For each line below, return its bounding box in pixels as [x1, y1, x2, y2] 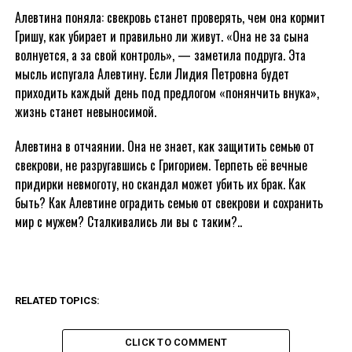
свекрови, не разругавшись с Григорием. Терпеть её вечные [14, 156, 307, 174]
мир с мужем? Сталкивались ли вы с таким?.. [14, 212, 242, 231]
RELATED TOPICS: [14, 295, 100, 306]
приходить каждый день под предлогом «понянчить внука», [14, 83, 319, 102]
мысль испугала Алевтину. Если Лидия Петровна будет [14, 64, 289, 83]
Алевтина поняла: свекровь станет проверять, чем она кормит [14, 8, 325, 27]
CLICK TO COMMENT [124, 336, 228, 348]
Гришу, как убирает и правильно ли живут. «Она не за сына [14, 27, 309, 46]
